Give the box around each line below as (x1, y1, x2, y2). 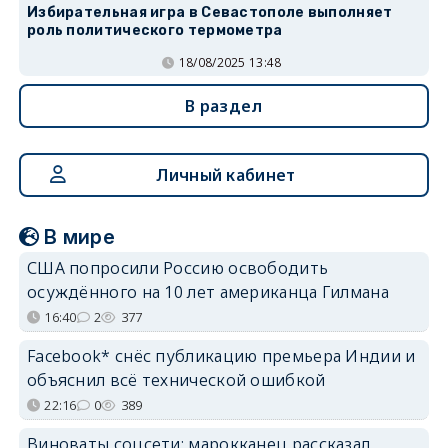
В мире (44, 224, 116, 249)
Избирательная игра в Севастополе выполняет (26, 3, 393, 21)
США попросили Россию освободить (26, 256, 329, 279)
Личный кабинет (156, 163, 296, 186)
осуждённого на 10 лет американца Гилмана (26, 280, 389, 303)
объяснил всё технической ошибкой (26, 368, 326, 391)
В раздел (185, 94, 263, 117)
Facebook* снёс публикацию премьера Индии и (26, 344, 416, 367)
